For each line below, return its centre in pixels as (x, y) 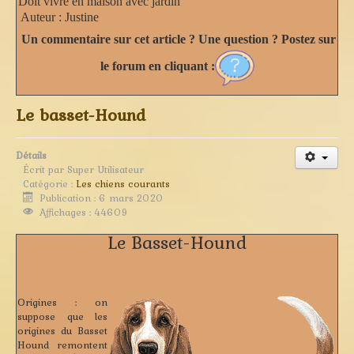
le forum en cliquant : (157, 66)
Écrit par (45, 169)
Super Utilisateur (105, 169)
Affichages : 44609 (84, 212)
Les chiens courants (123, 183)
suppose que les (62, 316)
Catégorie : (49, 183)
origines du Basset (62, 330)
